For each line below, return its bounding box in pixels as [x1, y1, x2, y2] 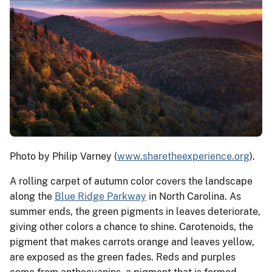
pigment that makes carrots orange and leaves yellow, [10, 236, 254, 248]
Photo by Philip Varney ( [10, 150, 117, 162]
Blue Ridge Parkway [55, 190, 146, 202]
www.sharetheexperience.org [117, 150, 250, 162]
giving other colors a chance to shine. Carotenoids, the [10, 220, 253, 233]
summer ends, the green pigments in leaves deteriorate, [10, 205, 260, 217]
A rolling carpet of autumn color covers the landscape [10, 175, 253, 187]
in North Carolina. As [146, 190, 241, 202]
